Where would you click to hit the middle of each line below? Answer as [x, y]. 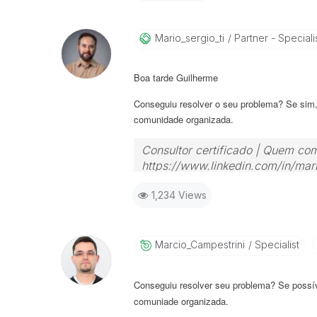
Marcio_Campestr [195, 244]
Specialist [275, 244]
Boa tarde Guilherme [175, 77]
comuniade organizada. [181, 301]
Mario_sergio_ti [189, 38]
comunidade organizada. [183, 119]
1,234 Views [179, 195]
